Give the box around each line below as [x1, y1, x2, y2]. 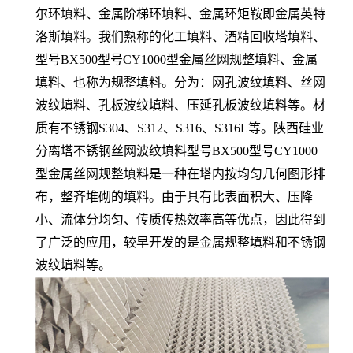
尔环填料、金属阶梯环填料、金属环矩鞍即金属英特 [35, 7, 325, 20]
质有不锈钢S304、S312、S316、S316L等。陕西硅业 [35, 121, 324, 135]
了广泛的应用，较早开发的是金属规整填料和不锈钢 [35, 236, 325, 249]
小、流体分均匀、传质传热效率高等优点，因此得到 [35, 213, 325, 226]
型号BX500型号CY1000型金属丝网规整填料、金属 [35, 53, 318, 66]
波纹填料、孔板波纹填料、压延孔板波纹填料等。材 [35, 98, 325, 112]
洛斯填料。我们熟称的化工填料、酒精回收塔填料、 [35, 30, 325, 43]
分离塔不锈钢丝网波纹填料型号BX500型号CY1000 [35, 144, 318, 158]
